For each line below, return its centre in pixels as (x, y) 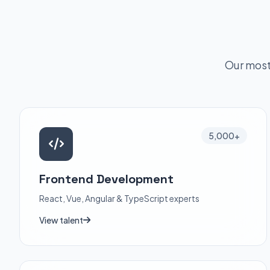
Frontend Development (106, 179)
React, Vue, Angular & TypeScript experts (119, 198)
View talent (61, 220)
